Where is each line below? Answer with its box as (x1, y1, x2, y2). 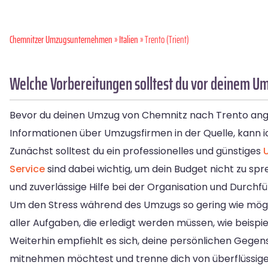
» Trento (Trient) (138, 32, 189, 48)
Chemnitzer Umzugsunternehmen (10, 32, 112, 48)
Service (10, 162, 45, 176)
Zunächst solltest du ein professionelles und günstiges (10, 144, 263, 159)
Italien (119, 32, 138, 48)
